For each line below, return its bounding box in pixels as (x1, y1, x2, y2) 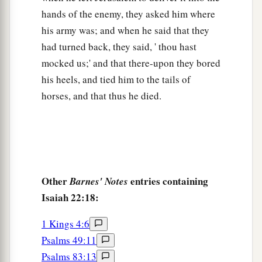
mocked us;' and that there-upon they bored (42, 56, 220, 70)
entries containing (128, 174, 208, 189)
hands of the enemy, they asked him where (42, 7, 215, 21)
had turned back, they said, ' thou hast (42, 40, 196, 54)
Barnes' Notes (70, 174, 128, 189)
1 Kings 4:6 (42, 217, 89, 231)
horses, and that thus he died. (42, 89, 161, 103)
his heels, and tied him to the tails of (42, 73, 191, 87)
